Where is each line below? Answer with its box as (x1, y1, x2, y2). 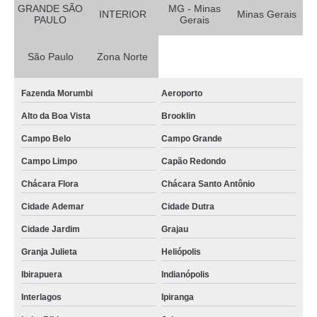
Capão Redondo (161, 156, 226, 167)
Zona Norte (97, 51, 148, 63)
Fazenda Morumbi (21, 88, 93, 99)
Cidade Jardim (21, 224, 80, 235)
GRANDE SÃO (18, 3, 83, 15)
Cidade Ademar (21, 202, 84, 212)
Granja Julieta (21, 247, 77, 258)
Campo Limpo (21, 156, 77, 167)
